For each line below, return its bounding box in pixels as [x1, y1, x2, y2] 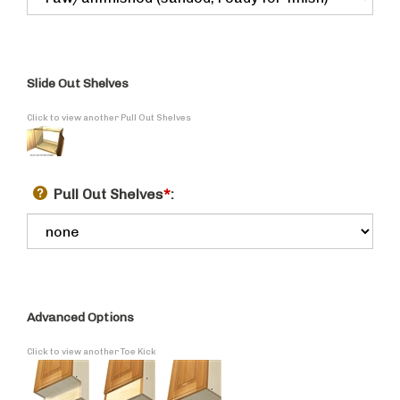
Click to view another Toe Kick [27, 349, 156, 360]
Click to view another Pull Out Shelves [27, 115, 191, 126]
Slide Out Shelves [27, 79, 129, 94]
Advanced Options [27, 312, 134, 328]
